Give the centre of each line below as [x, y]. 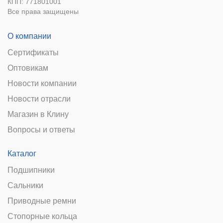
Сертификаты [33, 53]
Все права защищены [43, 12]
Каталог [22, 154]
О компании [29, 36]
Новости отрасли [39, 99]
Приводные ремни [42, 201]
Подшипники [31, 170]
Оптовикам [28, 68]
